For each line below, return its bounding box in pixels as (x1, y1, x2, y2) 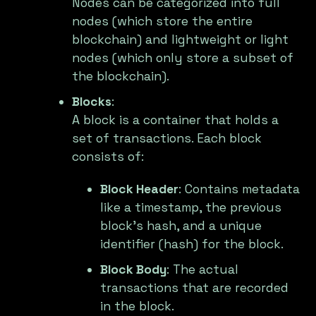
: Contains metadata (178, 181, 300, 197)
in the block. (100, 298, 175, 315)
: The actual (166, 262, 239, 278)
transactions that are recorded (100, 280, 289, 296)
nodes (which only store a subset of (72, 50, 294, 66)
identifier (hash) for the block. (100, 236, 284, 253)
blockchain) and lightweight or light (72, 32, 289, 48)
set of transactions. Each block (72, 130, 262, 147)
